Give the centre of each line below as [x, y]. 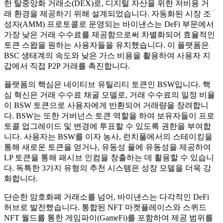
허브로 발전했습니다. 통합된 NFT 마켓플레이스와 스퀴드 [105, 207]
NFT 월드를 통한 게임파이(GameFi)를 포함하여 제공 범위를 [109, 218]
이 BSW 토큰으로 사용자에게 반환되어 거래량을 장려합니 [106, 105]
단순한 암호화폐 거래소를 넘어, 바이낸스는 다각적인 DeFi [107, 197]
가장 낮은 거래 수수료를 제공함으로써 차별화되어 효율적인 [110, 34]
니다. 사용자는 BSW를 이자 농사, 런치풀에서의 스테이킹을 [108, 136]
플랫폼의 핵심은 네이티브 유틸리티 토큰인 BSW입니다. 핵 [107, 84]
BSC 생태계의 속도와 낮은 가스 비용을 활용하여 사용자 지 [107, 55]
